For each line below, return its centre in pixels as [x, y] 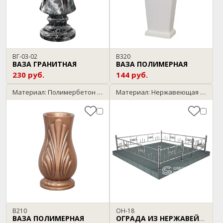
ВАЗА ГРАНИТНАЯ [45, 64]
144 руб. [132, 75]
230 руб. [28, 75]
